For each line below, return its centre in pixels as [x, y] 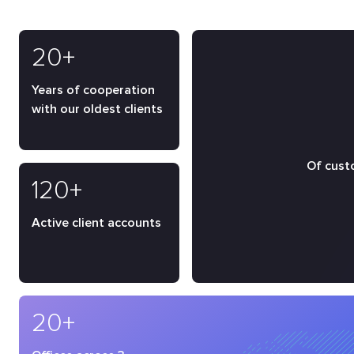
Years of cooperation [93, 90]
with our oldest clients [97, 109]
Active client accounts [96, 223]
